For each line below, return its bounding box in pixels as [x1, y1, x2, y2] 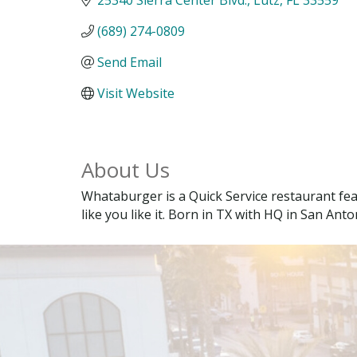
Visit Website [97, 84, 175, 102]
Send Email [97, 53, 162, 71]
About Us [81, 155, 170, 185]
